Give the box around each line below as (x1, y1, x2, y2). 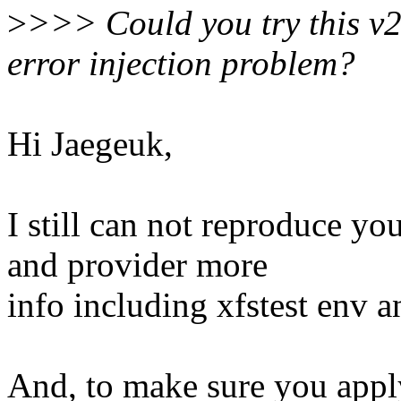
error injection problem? (7, 44, 355, 83)
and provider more (7, 245, 268, 285)
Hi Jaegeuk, (7, 124, 173, 164)
